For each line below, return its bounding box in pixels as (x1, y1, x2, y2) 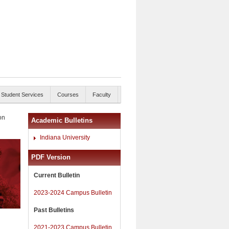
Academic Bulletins (31, 117, 93, 124)
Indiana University (40, 134, 90, 141)
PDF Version (31, 153, 71, 161)
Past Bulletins (34, 206, 74, 214)
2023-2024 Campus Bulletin (34, 189, 112, 196)
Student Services (1, 91, 43, 98)
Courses (57, 91, 79, 98)
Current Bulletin (34, 171, 80, 179)
